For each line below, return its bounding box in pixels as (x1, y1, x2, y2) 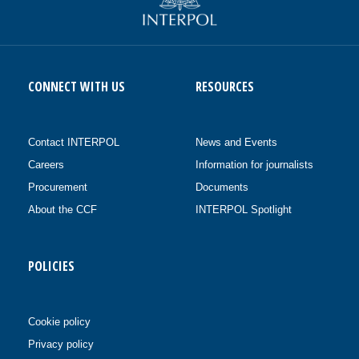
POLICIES (28, 257, 75, 276)
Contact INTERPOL (28, 136, 119, 149)
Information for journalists (196, 159, 313, 171)
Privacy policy (28, 338, 94, 351)
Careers (28, 159, 64, 171)
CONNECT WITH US (28, 78, 125, 96)
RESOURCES (196, 78, 254, 96)
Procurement (28, 181, 87, 194)
